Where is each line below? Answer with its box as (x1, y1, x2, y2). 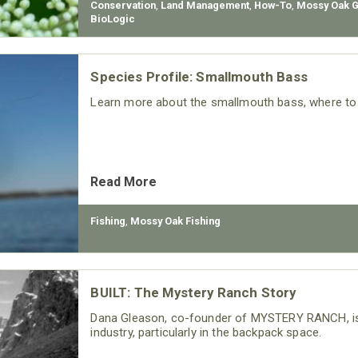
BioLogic (90, 13, 136, 25)
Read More (90, 174, 157, 189)
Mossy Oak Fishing (130, 215, 221, 227)
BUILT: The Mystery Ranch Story (90, 284, 296, 300)
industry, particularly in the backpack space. (90, 325, 322, 340)
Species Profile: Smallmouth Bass (90, 69, 308, 85)
